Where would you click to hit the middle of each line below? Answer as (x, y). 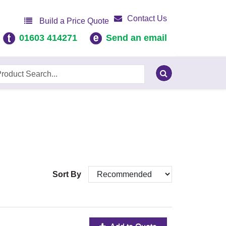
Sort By (68, 175)
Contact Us (147, 19)
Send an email (136, 38)
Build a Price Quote (73, 21)
